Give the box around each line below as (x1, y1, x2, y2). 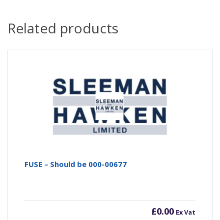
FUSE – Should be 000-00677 (25, 159, 127, 169)
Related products (7, 19, 118, 38)
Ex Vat (175, 208, 195, 217)
